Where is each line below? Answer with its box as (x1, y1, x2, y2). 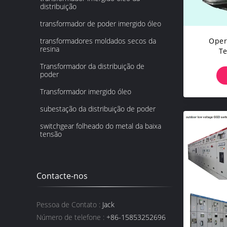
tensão (40, 129, 62, 139)
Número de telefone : (36, 212, 104, 222)
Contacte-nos (36, 170, 88, 181)
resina (40, 44, 59, 54)
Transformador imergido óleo (40, 87, 131, 96)
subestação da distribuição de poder (40, 104, 156, 113)
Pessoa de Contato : (36, 200, 100, 209)
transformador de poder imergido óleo (40, 19, 161, 28)
